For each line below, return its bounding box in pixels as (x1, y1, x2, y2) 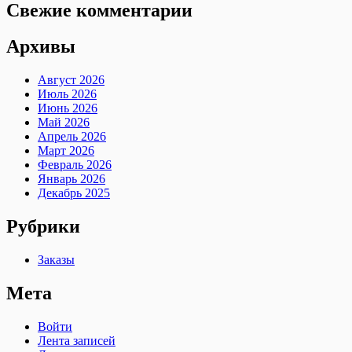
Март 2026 (38, 144, 94, 158)
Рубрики (6, 216, 80, 237)
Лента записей (38, 333, 115, 347)
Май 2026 (38, 115, 90, 130)
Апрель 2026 (38, 130, 106, 144)
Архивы (6, 36, 75, 57)
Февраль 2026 (38, 158, 112, 172)
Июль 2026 (38, 87, 97, 101)
